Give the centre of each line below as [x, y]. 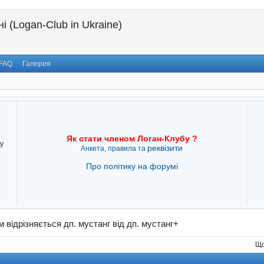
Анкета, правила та [114, 148]
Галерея [37, 64]
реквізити [165, 148]
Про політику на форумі [132, 166]
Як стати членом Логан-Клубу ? [132, 138]
